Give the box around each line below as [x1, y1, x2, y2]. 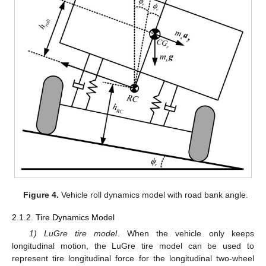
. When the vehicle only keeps [117, 228, 255, 238]
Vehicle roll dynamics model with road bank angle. [58, 189, 248, 199]
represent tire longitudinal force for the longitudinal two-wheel [12, 253, 254, 263]
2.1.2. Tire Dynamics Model [12, 212, 115, 222]
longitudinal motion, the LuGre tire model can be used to [12, 240, 254, 251]
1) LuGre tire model [28, 228, 118, 238]
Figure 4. [23, 189, 59, 199]
